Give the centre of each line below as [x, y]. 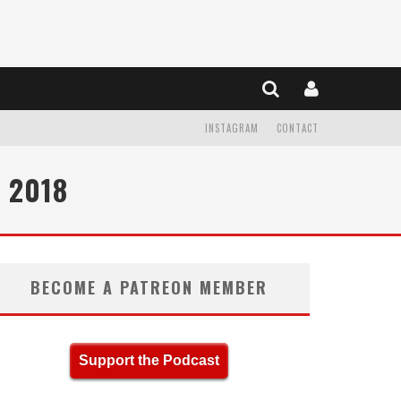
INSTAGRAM [232, 128]
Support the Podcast [149, 360]
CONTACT [298, 128]
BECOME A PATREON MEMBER [149, 287]
